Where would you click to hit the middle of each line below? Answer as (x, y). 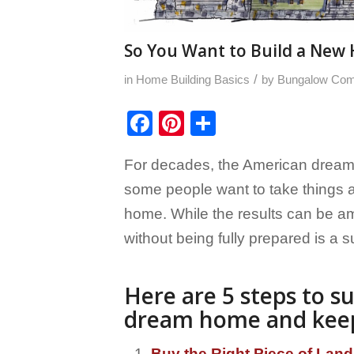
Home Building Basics (193, 79)
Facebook (209, 123)
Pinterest (234, 123)
